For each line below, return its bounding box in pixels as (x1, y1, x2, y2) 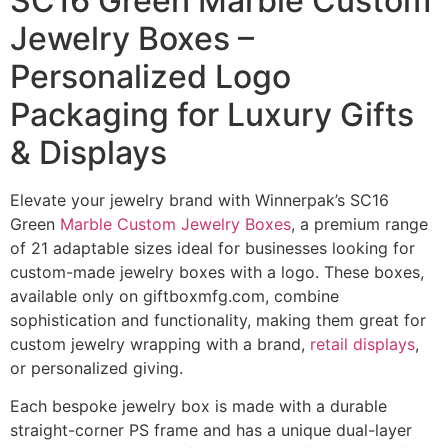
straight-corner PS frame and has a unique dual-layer (10, 420, 412, 441)
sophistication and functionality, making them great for (10, 309, 426, 330)
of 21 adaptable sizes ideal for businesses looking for (10, 237, 415, 258)
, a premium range (291, 213, 428, 234)
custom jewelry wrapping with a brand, (10, 333, 310, 354)
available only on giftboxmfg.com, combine (10, 285, 339, 306)
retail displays (310, 333, 415, 354)
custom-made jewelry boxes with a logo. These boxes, (10, 261, 424, 282)
